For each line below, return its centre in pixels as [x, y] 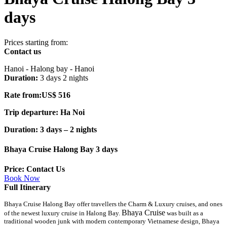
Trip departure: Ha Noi [44, 112]
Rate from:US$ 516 [37, 95]
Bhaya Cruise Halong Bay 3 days [61, 149]
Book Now [22, 178]
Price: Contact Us [34, 169]
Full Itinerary [27, 187]
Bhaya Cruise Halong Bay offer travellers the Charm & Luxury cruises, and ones [113, 204]
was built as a [184, 213]
